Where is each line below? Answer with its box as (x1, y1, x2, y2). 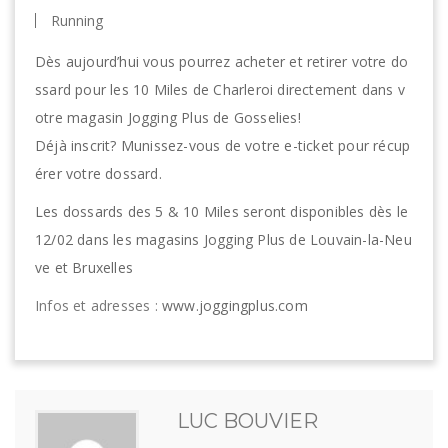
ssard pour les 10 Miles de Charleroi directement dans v (35, 80, 406, 99)
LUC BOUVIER (177, 409, 318, 433)
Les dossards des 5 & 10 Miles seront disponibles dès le (35, 202, 409, 221)
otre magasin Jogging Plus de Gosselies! (35, 108, 301, 127)
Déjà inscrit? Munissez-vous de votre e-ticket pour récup (35, 136, 411, 155)
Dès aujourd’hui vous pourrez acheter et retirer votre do (35, 52, 409, 71)
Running (51, 11, 103, 30)
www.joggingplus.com (157, 296, 308, 315)
